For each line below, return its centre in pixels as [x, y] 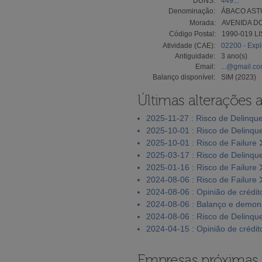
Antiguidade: [195, 56]
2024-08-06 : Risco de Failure [201, 179]
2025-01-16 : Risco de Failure [201, 167]
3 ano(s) [234, 56]
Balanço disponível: [184, 77]
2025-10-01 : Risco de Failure [201, 142]
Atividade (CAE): [189, 45]
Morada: [203, 23]
